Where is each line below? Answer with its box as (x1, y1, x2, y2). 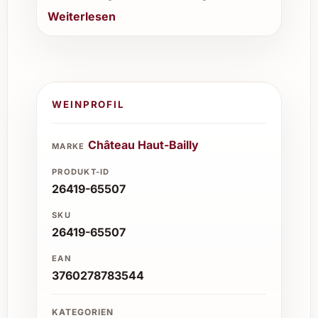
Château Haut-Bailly (88, 137, 199, 152)
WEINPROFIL (52, 99, 126, 111)
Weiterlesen (47, 9, 116, 23)
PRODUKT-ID (52, 166, 110, 177)
